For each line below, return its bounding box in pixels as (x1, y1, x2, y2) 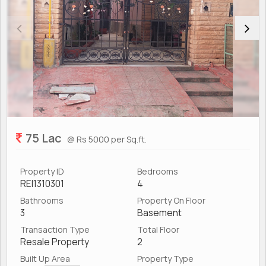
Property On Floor (137, 194, 205, 206)
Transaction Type (20, 223, 90, 235)
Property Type (137, 252, 194, 264)
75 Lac (26, 129, 62, 146)
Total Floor (137, 223, 179, 235)
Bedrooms (137, 165, 178, 177)
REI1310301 (20, 177, 64, 190)
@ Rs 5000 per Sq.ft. (67, 132, 147, 145)
